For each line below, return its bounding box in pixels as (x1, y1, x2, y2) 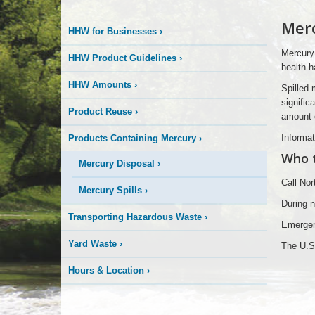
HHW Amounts (68, 79, 131, 90)
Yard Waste (68, 238, 117, 249)
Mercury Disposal (79, 158, 155, 169)
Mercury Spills (79, 185, 142, 195)
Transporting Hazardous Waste (68, 212, 202, 222)
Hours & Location (68, 265, 144, 276)
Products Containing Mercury (68, 133, 196, 143)
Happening (75, 61, 157, 83)
